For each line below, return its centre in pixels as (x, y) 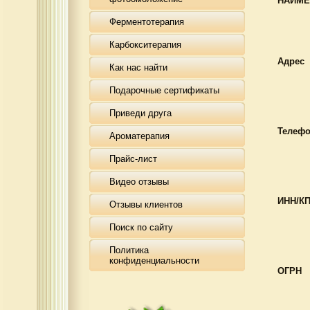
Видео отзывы (139, 182)
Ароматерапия (139, 136)
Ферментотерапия (147, 22)
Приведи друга (140, 113)
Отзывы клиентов (146, 204)
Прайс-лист (133, 159)
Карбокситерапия (145, 45)
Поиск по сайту (141, 227)
